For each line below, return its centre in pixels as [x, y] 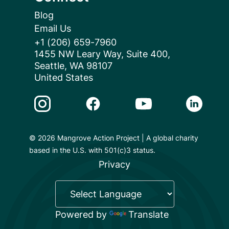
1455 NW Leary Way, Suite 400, [106, 54]
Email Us [52, 29]
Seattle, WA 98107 [73, 66]
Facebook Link [116, 100]
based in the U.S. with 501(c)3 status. [92, 150]
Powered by [82, 215]
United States [63, 78]
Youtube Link [164, 100]
